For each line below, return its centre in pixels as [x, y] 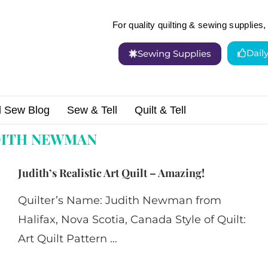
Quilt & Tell [160, 110]
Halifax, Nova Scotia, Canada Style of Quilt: [132, 220]
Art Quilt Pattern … [67, 239]
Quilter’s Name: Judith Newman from [119, 201]
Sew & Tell [92, 110]
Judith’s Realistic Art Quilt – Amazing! [111, 173]
